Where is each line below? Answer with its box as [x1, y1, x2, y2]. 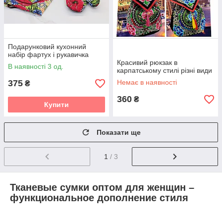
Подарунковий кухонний [8, 43, 86, 51]
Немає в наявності [117, 78, 177, 87]
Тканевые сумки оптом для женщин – [10, 182, 194, 193]
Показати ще [97, 128, 141, 137]
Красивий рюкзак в [117, 58, 177, 67]
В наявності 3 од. [8, 62, 63, 71]
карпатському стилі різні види [117, 66, 212, 75]
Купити [44, 101, 69, 109]
